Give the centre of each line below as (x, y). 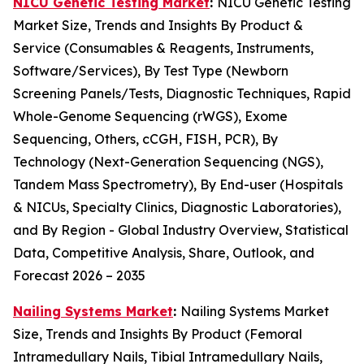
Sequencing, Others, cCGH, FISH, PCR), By (145, 139)
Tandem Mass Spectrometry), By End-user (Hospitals (178, 184)
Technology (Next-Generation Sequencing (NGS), (168, 161)
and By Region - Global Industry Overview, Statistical (181, 230)
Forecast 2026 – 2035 (79, 275)
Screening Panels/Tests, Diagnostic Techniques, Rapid (182, 93)
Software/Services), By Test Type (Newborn (151, 70)
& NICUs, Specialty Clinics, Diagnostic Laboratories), (177, 207)
